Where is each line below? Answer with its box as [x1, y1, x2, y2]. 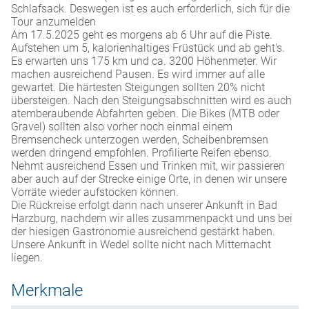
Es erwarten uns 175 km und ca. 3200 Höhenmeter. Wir [11, 54, 277, 68]
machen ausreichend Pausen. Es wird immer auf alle [11, 68, 265, 81]
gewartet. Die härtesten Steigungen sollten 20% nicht [11, 81, 265, 94]
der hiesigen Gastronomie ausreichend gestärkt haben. [11, 225, 275, 239]
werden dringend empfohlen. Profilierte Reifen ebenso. [11, 146, 272, 160]
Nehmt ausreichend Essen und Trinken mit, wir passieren [11, 159, 285, 173]
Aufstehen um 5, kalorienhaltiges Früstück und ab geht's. [11, 41, 285, 55]
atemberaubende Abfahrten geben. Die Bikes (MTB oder [11, 107, 279, 121]
